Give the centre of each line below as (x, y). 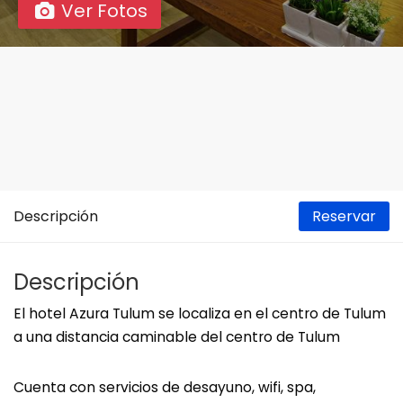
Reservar (344, 216)
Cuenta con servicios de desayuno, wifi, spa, (165, 387)
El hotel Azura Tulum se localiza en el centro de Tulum (200, 313)
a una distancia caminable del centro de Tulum (177, 337)
